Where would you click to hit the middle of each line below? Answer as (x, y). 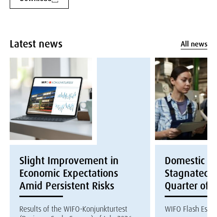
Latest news (36, 44)
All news (194, 44)
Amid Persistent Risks (67, 186)
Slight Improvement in (69, 161)
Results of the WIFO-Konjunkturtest (73, 209)
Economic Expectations (69, 173)
